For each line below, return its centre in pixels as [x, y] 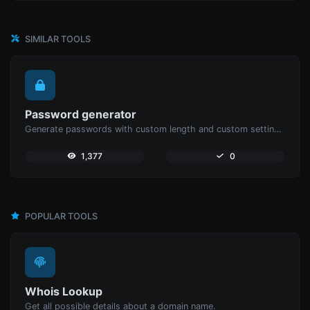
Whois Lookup [64, 291]
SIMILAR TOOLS [57, 39]
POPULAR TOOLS [60, 216]
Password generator [81, 114]
